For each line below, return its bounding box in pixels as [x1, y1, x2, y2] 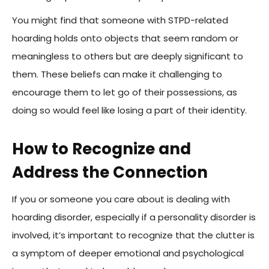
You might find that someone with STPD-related [12, 14, 228, 27]
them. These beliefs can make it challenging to [12, 68, 222, 81]
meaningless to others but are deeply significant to [12, 50, 243, 63]
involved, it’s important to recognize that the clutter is [12, 229, 255, 242]
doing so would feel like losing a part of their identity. [12, 104, 247, 117]
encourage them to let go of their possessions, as [12, 86, 237, 99]
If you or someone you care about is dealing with [12, 193, 230, 206]
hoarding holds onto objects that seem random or [12, 32, 238, 45]
